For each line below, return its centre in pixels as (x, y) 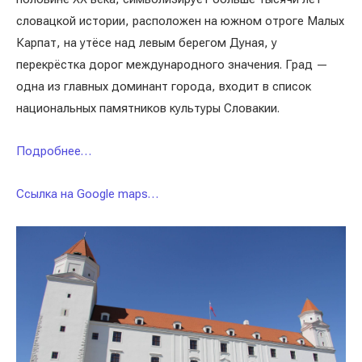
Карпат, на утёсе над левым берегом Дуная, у (147, 43)
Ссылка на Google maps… (87, 194)
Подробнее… (54, 151)
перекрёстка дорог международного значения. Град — (172, 65)
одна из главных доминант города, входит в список (164, 86)
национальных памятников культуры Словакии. (148, 108)
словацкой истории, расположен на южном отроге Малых (180, 21)
